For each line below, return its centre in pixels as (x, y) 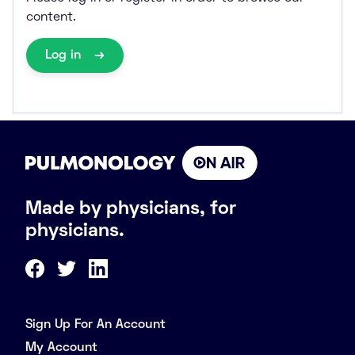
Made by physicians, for (131, 210)
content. (51, 17)
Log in (65, 55)
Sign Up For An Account (95, 325)
